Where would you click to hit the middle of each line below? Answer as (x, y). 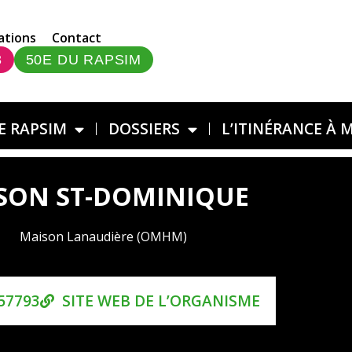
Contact (76, 38)
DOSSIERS (144, 128)
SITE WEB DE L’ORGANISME (161, 301)
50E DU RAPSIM (84, 60)
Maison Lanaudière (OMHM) (103, 236)
